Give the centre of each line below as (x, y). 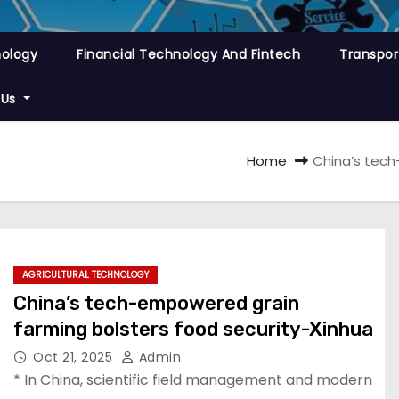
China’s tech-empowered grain (156, 303)
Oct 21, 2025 (75, 357)
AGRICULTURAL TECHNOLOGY (85, 275)
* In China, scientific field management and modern (193, 380)
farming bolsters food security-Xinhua (193, 329)
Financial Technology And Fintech (188, 54)
